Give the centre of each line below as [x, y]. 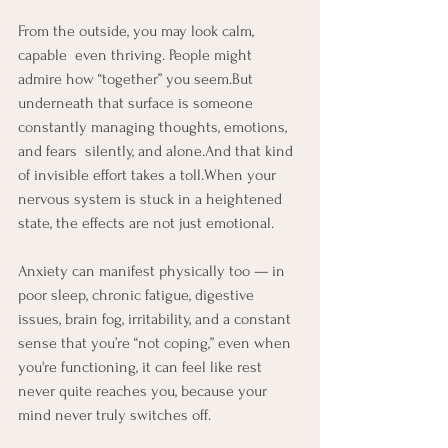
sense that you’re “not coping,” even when [156, 343]
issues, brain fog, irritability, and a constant [156, 319]
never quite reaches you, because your [144, 391]
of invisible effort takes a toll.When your [149, 175]
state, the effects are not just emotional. [148, 223]
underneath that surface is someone [137, 103]
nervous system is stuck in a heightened [152, 199]
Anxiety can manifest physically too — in [153, 271]
